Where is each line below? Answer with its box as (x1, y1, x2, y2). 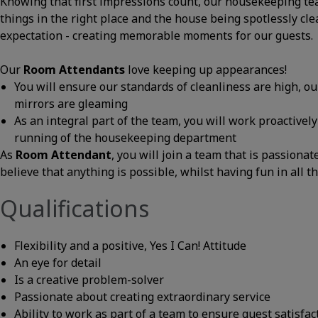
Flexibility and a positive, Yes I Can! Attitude (14, 238, 246, 253)
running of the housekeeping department (14, 130, 236, 146)
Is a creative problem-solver (14, 272, 164, 287)
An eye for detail (14, 255, 102, 270)
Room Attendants (23, 62, 125, 77)
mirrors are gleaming (14, 96, 128, 111)
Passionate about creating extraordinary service (14, 289, 270, 305)
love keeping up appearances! (125, 62, 287, 77)
